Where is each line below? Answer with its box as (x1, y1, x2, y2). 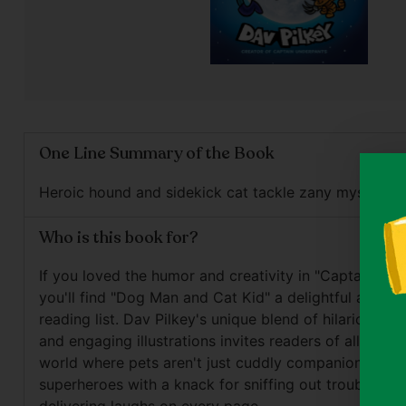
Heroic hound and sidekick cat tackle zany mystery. (38, 182, 394, 201)
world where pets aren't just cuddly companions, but (38, 353, 401, 372)
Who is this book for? (38, 226, 198, 248)
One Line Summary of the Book (38, 141, 274, 164)
